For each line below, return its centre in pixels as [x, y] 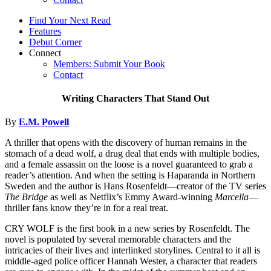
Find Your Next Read [70, 20]
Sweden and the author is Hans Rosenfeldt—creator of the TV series [135, 186]
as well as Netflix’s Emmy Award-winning [131, 197]
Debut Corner [55, 42]
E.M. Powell [44, 122]
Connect [45, 53]
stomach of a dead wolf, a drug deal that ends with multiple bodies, [132, 154]
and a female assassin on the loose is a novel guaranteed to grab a [129, 165]
